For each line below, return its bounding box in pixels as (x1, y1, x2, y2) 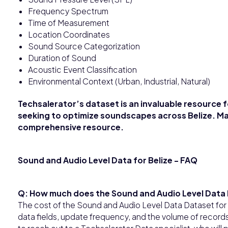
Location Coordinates (28, 29, 110, 39)
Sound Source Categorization (28, 41, 140, 51)
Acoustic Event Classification (28, 64, 137, 74)
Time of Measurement (28, 17, 109, 27)
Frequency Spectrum (28, 6, 108, 16)
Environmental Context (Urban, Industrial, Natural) (28, 76, 210, 86)
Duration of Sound (28, 52, 96, 63)
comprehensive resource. (18, 122, 124, 132)
